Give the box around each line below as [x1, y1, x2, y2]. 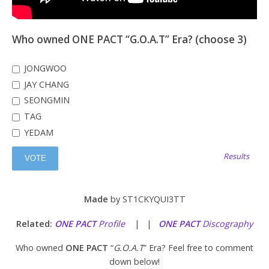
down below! [109, 256, 160, 268]
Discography [200, 217, 253, 229]
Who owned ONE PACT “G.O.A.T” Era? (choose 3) [12, 32, 247, 47]
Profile [98, 217, 125, 229]
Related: [16, 217, 55, 229]
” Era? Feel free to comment [144, 242, 253, 254]
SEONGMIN [21, 94, 70, 106]
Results [223, 151, 250, 162]
